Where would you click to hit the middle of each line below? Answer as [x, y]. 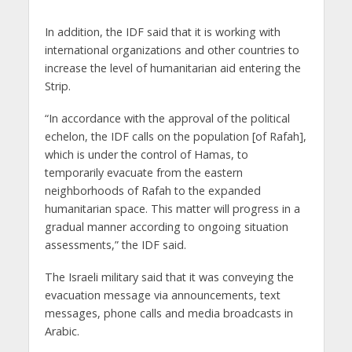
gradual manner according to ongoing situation [166, 226]
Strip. [57, 86]
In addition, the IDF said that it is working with [162, 31]
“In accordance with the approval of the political [167, 118]
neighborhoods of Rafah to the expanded [152, 190]
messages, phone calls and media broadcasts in [169, 313]
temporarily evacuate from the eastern [143, 172]
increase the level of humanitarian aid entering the [172, 68]
